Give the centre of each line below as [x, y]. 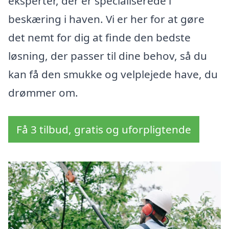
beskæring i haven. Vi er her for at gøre [106, 19]
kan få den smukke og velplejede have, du [113, 74]
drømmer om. [43, 93]
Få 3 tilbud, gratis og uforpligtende [104, 130]
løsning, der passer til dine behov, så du [108, 56]
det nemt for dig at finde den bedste [99, 38]
